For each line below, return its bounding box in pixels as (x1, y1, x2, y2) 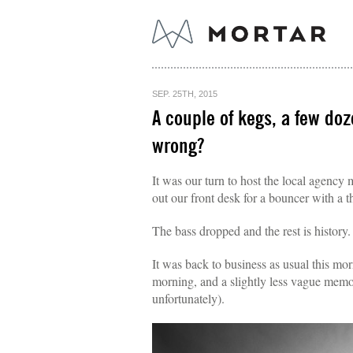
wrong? (152, 136, 204, 157)
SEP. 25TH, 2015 (152, 89, 217, 98)
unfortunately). (152, 290, 225, 307)
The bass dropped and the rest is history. (152, 222, 351, 239)
